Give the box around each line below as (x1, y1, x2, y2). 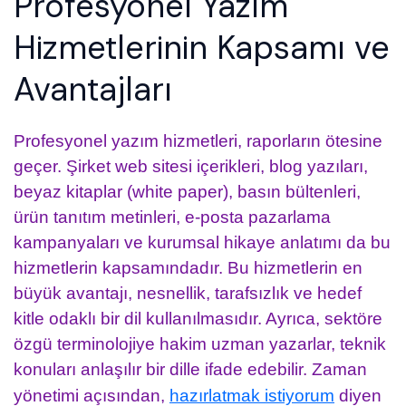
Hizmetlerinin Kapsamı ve (14, 25, 390, 69)
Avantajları (14, 67, 172, 111)
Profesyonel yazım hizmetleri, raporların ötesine (14, 130, 382, 150)
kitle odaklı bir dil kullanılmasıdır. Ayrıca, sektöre (14, 308, 382, 328)
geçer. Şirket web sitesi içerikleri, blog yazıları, (14, 156, 368, 176)
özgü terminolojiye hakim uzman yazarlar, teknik (14, 333, 386, 353)
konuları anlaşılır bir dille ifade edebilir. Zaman (14, 359, 367, 379)
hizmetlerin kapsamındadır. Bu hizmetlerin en (14, 257, 362, 277)
